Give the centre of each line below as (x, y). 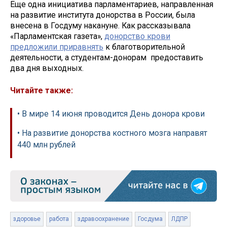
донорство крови (137, 36)
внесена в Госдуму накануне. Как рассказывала (100, 25)
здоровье (27, 219)
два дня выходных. (48, 68)
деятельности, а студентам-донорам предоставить (107, 57)
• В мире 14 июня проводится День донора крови (111, 114)
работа (59, 219)
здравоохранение (103, 219)
